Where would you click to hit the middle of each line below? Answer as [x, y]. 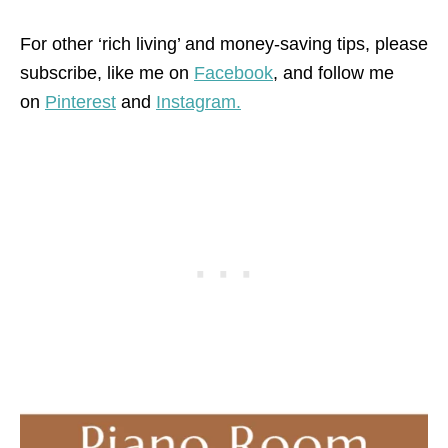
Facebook [233, 73]
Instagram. [198, 102]
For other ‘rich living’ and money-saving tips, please [224, 44]
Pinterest [80, 102]
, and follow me [333, 73]
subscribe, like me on [107, 73]
